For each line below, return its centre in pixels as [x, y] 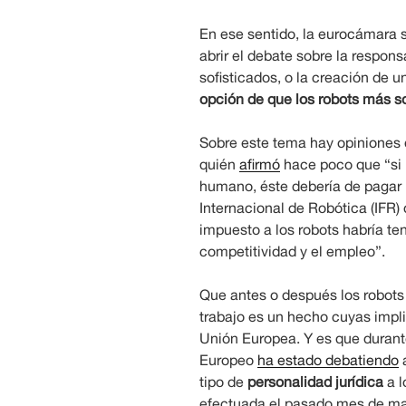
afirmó [260, 164]
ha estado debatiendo [328, 359]
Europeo [228, 359]
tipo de [223, 381]
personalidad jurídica [315, 381]
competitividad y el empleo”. [292, 251]
